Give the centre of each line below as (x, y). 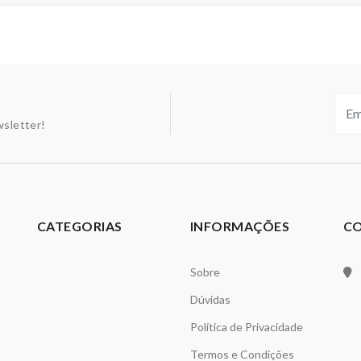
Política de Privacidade (246, 327)
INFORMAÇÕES (240, 226)
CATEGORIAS (79, 226)
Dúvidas (210, 299)
